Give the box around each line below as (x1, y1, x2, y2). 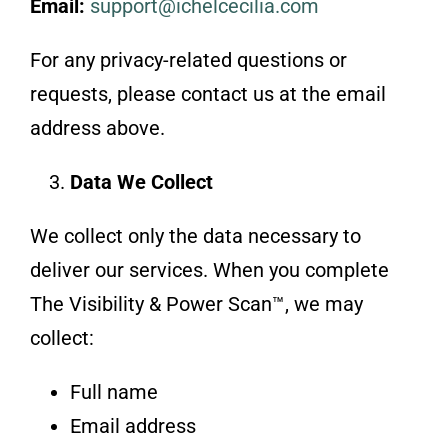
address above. (29, 115, 165, 140)
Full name (69, 379, 158, 404)
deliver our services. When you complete (29, 257, 389, 282)
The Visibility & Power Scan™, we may (29, 291, 363, 316)
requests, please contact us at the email (29, 81, 386, 106)
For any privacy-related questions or (29, 47, 347, 72)
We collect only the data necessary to (29, 223, 361, 248)
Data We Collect (69, 169, 213, 194)
